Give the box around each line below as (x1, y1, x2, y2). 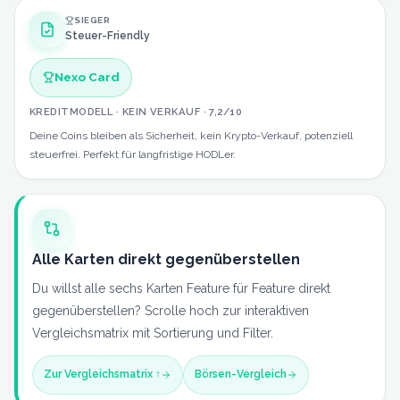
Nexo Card (54, 70, 120, 85)
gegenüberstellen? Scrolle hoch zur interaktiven (32, 303, 309, 318)
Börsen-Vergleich (195, 368, 287, 381)
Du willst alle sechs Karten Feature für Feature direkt (32, 280, 330, 296)
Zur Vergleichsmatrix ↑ (44, 368, 161, 381)
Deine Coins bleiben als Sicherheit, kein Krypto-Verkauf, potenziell (29, 129, 353, 142)
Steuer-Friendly (65, 29, 150, 43)
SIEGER (74, 15, 111, 26)
